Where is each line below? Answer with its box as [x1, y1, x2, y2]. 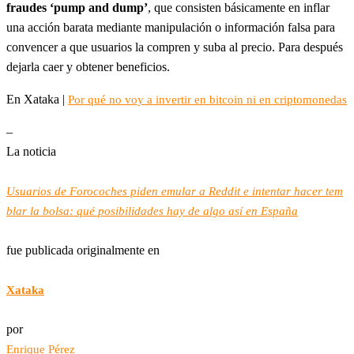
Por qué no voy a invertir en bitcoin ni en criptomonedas [68, 93, 347, 107]
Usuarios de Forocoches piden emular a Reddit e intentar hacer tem [6, 185, 343, 198]
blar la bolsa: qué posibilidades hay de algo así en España [6, 205, 298, 218]
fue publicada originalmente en [6, 243, 160, 258]
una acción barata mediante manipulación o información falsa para [6, 21, 335, 35]
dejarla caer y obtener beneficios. [6, 60, 170, 74]
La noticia [6, 145, 56, 159]
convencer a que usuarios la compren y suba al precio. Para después [6, 40, 343, 55]
